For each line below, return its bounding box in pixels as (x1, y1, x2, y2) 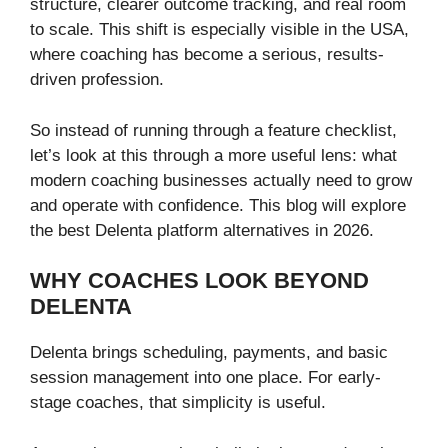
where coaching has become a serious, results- (30, 45, 384, 65)
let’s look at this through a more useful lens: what (30, 145, 397, 165)
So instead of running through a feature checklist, (30, 120, 397, 140)
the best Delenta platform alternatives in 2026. (30, 220, 379, 240)
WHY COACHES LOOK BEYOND (30, 268, 369, 294)
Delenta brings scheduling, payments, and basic (30, 343, 388, 363)
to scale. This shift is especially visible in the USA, (30, 20, 409, 40)
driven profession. (30, 70, 164, 90)
